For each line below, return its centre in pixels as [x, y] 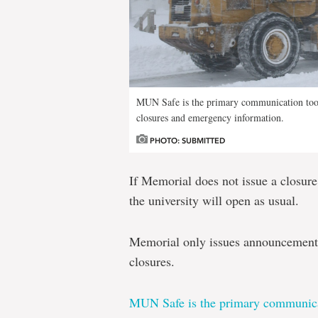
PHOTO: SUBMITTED [186, 141]
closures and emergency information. [210, 118]
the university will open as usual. [214, 201]
